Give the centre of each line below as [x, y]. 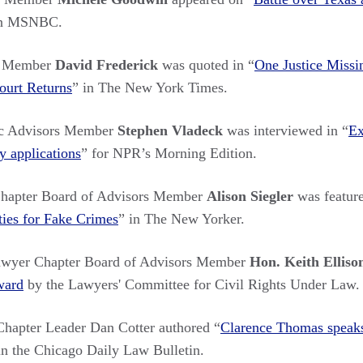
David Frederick [107, 64]
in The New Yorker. [185, 218]
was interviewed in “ [286, 130]
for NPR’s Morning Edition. [174, 153]
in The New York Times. [153, 87]
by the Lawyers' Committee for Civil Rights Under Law [190, 284]
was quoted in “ [206, 64]
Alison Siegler [250, 196]
